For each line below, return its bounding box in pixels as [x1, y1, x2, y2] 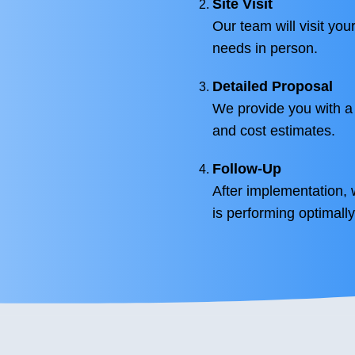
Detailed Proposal [212, 78, 333, 94]
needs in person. [212, 40, 318, 56]
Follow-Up [212, 161, 281, 177]
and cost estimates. [212, 123, 335, 139]
